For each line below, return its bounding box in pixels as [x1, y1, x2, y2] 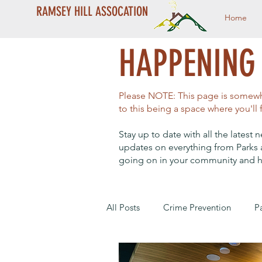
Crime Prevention [163, 201, 231, 213]
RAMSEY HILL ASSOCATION [36, 4, 148, 19]
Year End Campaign [130, 248, 208, 260]
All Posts [106, 201, 140, 213]
